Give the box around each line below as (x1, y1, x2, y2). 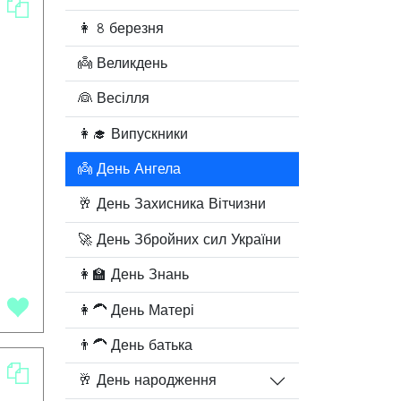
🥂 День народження (97, 372, 218, 389)
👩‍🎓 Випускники (78, 125, 189, 142)
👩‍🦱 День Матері (78, 302, 195, 319)
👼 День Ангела (78, 161, 182, 178)
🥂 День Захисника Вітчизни (78, 196, 267, 213)
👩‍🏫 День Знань (78, 267, 190, 284)
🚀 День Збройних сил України (78, 231, 282, 248)
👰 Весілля (78, 90, 150, 107)
